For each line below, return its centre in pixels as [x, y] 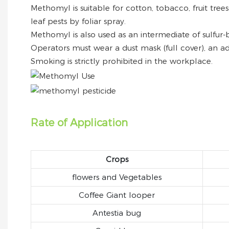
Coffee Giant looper [117, 195]
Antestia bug [117, 213]
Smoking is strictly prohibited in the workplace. [122, 61]
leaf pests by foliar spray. [78, 21]
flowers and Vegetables [117, 177]
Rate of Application [79, 123]
